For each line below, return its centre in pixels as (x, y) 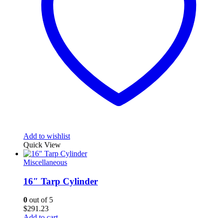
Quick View (42, 145)
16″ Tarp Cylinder (61, 181)
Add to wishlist (47, 136)
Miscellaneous (45, 162)
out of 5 (40, 200)
